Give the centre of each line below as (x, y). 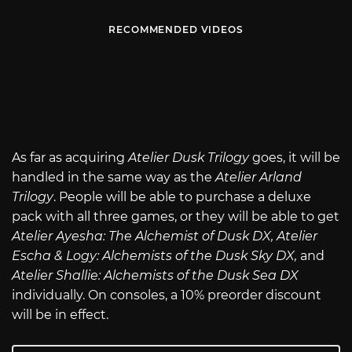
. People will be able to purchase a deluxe (182, 196)
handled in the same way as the (114, 177)
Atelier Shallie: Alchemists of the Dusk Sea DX (155, 275)
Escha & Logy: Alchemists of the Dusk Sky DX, (156, 255)
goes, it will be (296, 157)
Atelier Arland (258, 177)
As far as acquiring (70, 157)
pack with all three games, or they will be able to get (176, 216)
